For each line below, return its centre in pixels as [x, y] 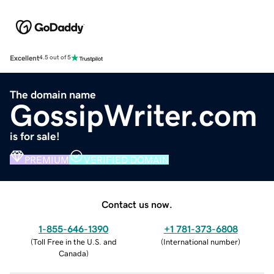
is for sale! [35, 136]
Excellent [24, 58]
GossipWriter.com [134, 115]
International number [201, 242]
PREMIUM [47, 159]
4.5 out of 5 [55, 58]
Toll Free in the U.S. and [75, 242]
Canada [72, 253]
